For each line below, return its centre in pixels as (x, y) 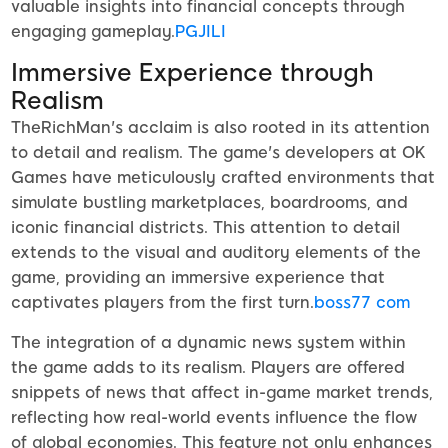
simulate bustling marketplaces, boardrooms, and (209, 203)
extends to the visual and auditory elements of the (216, 253)
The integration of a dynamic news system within (208, 343)
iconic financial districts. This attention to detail (205, 228)
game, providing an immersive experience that (198, 278)
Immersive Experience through (192, 73)
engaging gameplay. (93, 32)
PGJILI (200, 32)
